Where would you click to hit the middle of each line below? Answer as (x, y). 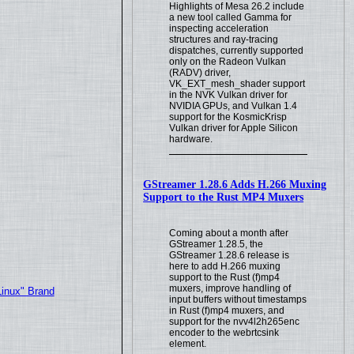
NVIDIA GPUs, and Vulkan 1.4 (233, 105)
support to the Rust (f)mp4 (225, 277)
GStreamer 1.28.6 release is (230, 255)
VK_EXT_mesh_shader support (237, 83)
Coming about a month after (229, 233)
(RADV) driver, (200, 72)
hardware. (191, 139)
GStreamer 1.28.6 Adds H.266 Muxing (235, 184)
